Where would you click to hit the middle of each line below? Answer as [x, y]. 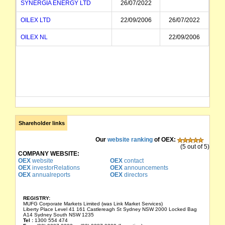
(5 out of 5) [195, 147]
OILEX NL [34, 37]
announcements [145, 168]
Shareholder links [41, 123]
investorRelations [55, 168]
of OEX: [164, 140]
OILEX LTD [36, 20]
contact [133, 161]
